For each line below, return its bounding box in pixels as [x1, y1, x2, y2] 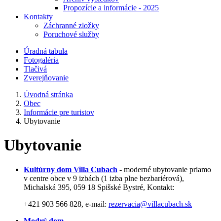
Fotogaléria [24, 56, 59, 64]
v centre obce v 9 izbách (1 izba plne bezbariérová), [24, 174, 184, 183]
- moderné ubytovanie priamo [117, 165, 211, 174]
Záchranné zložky [43, 21, 99, 30]
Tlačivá [24, 65, 47, 73]
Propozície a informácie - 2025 [63, 3, 159, 12]
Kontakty [24, 12, 53, 21]
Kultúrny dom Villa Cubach [24, 165, 117, 174]
